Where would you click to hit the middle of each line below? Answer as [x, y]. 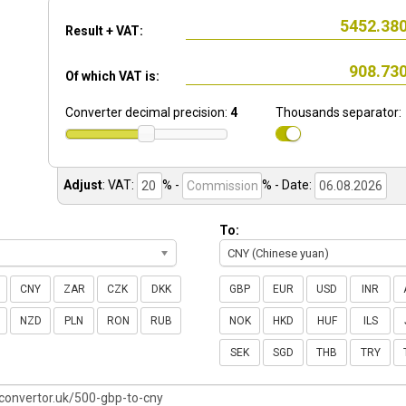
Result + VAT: [104, 31]
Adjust [83, 185]
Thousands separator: [339, 112]
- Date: [293, 185]
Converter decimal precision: [148, 112]
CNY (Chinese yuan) [278, 254]
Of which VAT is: [112, 76]
